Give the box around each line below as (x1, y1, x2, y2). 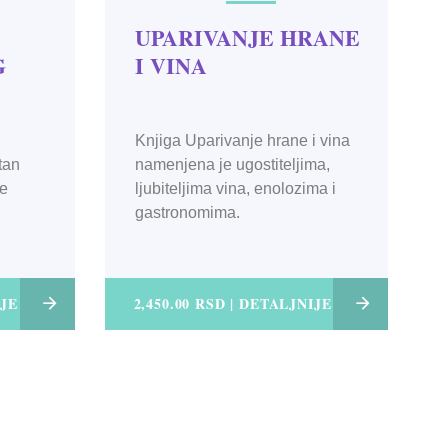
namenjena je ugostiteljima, (134, 156, 330, 174)
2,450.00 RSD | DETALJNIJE (133, 293, 332, 315)
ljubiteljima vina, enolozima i (134, 180, 336, 198)
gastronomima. (134, 204, 240, 222)
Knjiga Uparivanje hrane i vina (134, 132, 350, 150)
